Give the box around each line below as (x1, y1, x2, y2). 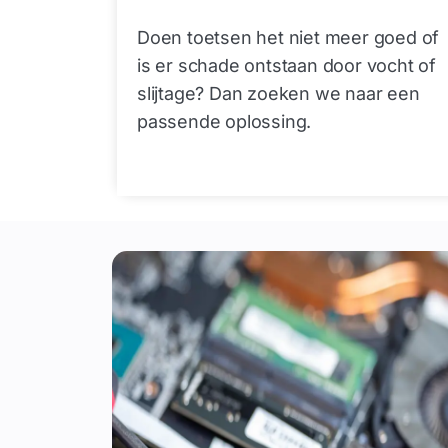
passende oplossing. (137, 111, 312, 133)
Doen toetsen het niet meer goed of (137, 27, 440, 49)
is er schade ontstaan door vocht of (137, 55, 436, 77)
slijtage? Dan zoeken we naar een (137, 83, 420, 105)
